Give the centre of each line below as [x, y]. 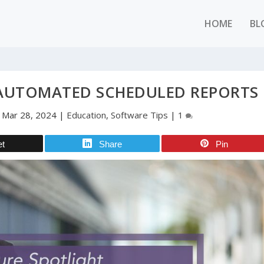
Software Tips [140, 115]
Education [87, 115]
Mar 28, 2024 [29, 115]
